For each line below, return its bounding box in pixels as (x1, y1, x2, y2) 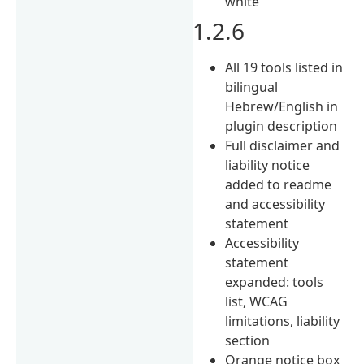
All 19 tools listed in (225, 58, 344, 76)
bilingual (225, 77, 279, 96)
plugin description (225, 116, 338, 135)
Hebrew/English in (225, 97, 339, 115)
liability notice (225, 155, 310, 174)
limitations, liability (225, 311, 340, 330)
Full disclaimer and (225, 136, 340, 154)
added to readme (225, 175, 332, 193)
